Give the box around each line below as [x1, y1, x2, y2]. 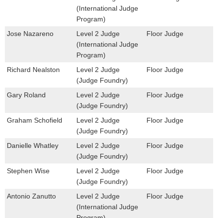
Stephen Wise [7, 167, 50, 175]
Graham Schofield [7, 116, 62, 125]
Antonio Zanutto [7, 192, 56, 200]
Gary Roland [7, 91, 46, 99]
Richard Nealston [7, 66, 60, 74]
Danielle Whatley [7, 142, 58, 150]
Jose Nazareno [7, 30, 54, 38]
